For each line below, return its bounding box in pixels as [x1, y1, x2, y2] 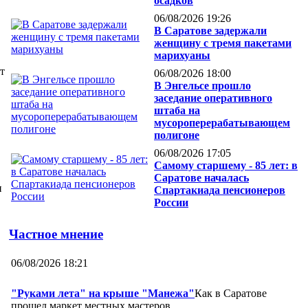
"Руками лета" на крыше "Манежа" [11, 287, 195, 299]
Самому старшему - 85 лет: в [154, 159, 298, 172]
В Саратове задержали [154, 25, 267, 37]
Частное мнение [9, 227, 103, 242]
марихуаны [154, 49, 210, 62]
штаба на [154, 104, 200, 117]
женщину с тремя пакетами [154, 37, 291, 49]
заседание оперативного [154, 92, 272, 104]
